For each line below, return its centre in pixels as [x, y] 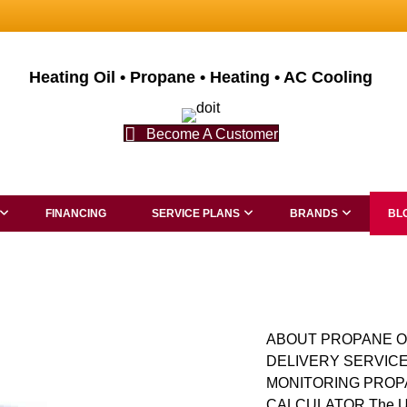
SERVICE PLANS [196, 213]
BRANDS [314, 213]
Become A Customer [212, 134]
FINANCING [76, 213]
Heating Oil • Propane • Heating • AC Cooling [201, 77]
